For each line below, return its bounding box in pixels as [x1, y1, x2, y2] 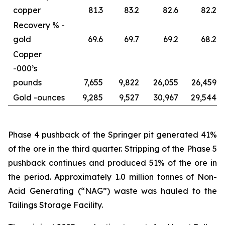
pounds [13, 77, 42, 87]
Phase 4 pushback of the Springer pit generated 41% [8, 130, 217, 140]
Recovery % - [13, 20, 65, 30]
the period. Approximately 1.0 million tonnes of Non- [8, 172, 217, 182]
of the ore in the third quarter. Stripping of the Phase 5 [8, 144, 217, 154]
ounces [37, 92, 65, 102]
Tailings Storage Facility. [8, 200, 103, 210]
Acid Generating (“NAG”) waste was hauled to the [8, 186, 217, 196]
